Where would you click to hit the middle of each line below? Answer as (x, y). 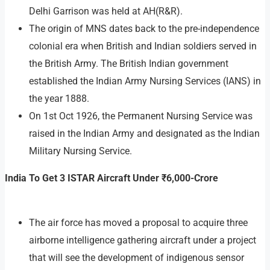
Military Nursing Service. (80, 151)
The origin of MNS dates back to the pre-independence (144, 28)
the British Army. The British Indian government (129, 63)
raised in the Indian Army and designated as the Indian (144, 133)
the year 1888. (59, 98)
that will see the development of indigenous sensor (137, 257)
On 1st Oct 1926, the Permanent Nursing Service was (141, 116)
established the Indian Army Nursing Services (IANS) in (145, 81)
